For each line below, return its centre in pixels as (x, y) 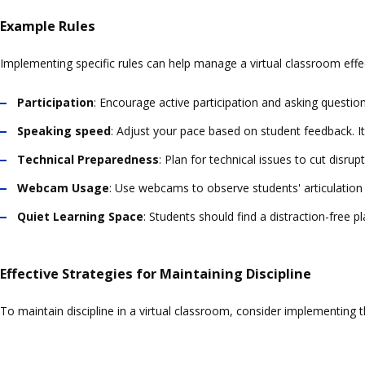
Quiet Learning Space (80, 216)
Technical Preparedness (88, 159)
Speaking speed (64, 130)
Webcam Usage (63, 187)
